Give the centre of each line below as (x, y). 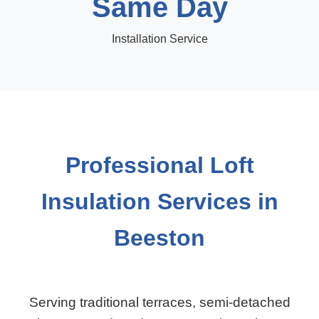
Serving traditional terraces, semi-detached (159, 302)
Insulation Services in (159, 201)
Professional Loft (159, 165)
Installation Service (159, 38)
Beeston (159, 237)
